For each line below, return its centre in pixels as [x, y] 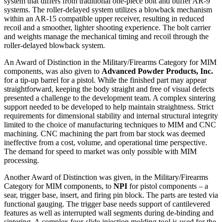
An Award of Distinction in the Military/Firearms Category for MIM [110, 62]
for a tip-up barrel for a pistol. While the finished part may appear [105, 80]
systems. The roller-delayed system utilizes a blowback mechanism [108, 10]
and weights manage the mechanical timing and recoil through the [106, 37]
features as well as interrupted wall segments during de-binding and [109, 213]
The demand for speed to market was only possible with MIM [100, 152]
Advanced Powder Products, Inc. [157, 71]
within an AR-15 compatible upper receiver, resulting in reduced [104, 19]
